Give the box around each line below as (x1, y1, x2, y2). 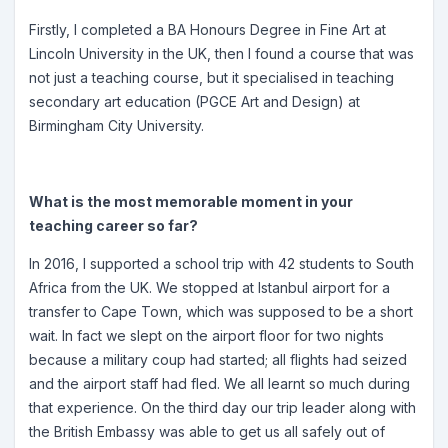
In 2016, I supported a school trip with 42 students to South (29, 255, 414, 272)
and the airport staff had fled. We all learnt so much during (29, 375, 410, 392)
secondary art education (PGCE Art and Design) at (29, 93, 360, 110)
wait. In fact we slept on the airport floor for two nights (29, 327, 384, 344)
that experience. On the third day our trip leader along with (29, 399, 416, 416)
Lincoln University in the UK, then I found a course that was (29, 45, 414, 62)
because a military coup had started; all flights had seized (29, 351, 407, 368)
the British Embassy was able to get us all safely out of (29, 423, 385, 440)
